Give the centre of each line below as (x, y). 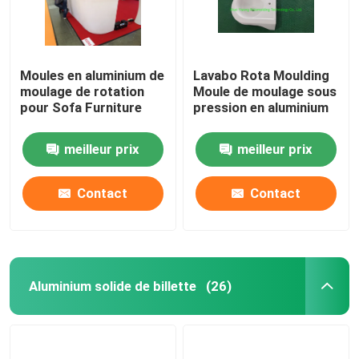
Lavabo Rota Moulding (262, 75)
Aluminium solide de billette (112, 286)
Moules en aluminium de (93, 75)
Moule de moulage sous (265, 91)
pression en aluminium (261, 107)
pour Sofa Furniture (81, 107)
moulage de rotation (83, 91)
